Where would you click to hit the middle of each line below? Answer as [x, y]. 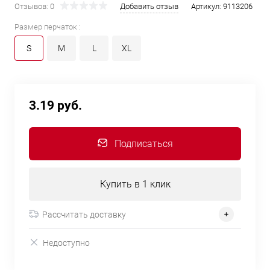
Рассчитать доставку [84, 214]
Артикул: [207, 6]
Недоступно [66, 243]
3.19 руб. [55, 105]
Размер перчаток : [48, 27]
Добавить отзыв [149, 6]
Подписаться [143, 144]
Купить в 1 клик [135, 184]
